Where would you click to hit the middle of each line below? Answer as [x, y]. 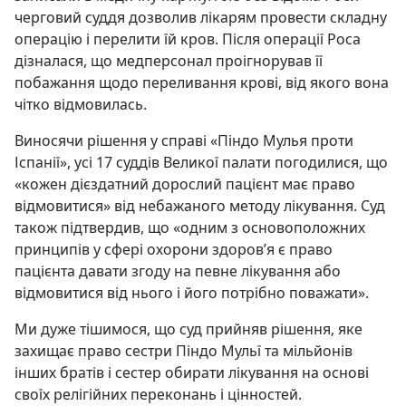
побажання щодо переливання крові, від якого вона [202, 82]
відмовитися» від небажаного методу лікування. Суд [200, 205]
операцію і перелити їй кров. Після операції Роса [188, 39]
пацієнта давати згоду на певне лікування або [178, 271]
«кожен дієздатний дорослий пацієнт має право [185, 184]
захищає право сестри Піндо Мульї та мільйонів [184, 350]
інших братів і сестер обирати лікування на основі [192, 372]
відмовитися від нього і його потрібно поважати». [192, 292]
